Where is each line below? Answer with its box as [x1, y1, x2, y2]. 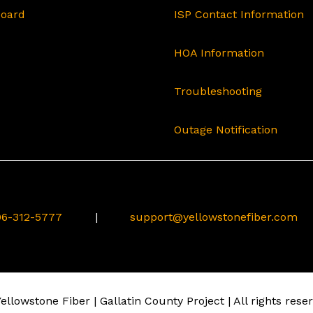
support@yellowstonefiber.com [130, 210, 298, 224]
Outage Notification [174, 123, 277, 137]
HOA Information [174, 46, 264, 60]
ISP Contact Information [174, 8, 304, 22]
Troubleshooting [174, 85, 262, 99]
